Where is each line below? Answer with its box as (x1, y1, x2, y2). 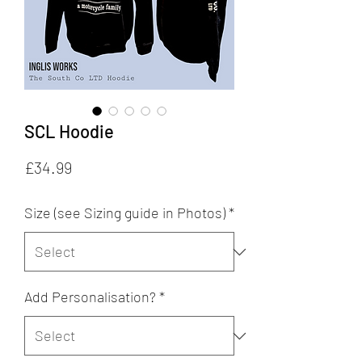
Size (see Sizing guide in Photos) (24, 204, 225, 222)
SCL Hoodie (24, 120, 114, 142)
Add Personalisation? (24, 288, 156, 306)
